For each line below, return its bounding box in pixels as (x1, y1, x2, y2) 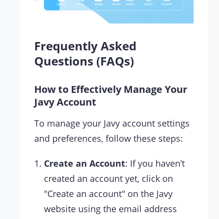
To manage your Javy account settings (34, 117, 190, 129)
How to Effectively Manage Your (34, 82, 187, 96)
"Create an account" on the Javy (44, 187, 173, 199)
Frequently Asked (34, 37, 136, 54)
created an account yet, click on (44, 172, 173, 184)
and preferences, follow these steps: (34, 132, 183, 144)
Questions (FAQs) (34, 52, 134, 69)
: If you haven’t (125, 157, 185, 169)
